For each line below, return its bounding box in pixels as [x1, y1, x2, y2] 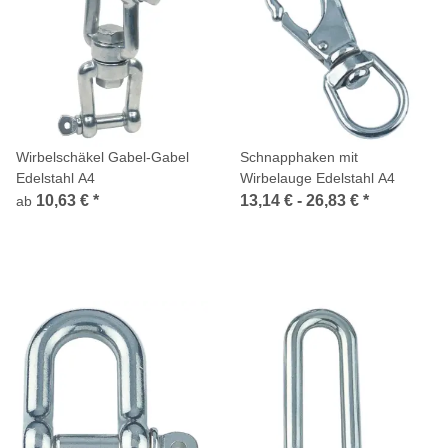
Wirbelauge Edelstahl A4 [240, 169, 395, 186]
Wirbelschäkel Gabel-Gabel [16, 148, 189, 165]
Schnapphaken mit [240, 148, 358, 165]
